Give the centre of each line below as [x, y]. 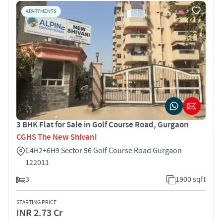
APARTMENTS [41, 11]
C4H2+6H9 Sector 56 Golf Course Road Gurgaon [104, 150]
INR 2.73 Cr [39, 213]
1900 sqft [191, 179]
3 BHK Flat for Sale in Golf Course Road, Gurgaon [103, 125]
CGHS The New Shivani [56, 137]
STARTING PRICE [36, 202]
